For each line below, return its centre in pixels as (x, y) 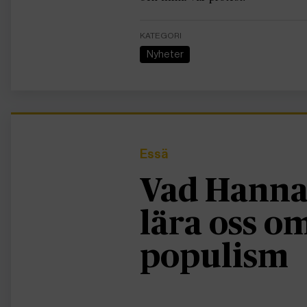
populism (214, 258)
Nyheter (168, 54)
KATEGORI (161, 35)
